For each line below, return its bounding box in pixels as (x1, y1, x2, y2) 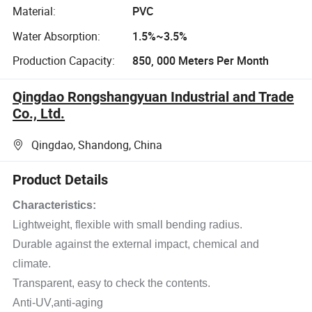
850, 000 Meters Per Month (132, 53, 269, 69)
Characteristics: (13, 199, 97, 212)
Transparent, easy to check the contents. (13, 277, 211, 290)
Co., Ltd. (13, 105, 65, 123)
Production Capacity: (13, 53, 116, 69)
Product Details (13, 171, 109, 188)
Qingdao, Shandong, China (31, 136, 163, 153)
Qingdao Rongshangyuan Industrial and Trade (13, 88, 295, 106)
